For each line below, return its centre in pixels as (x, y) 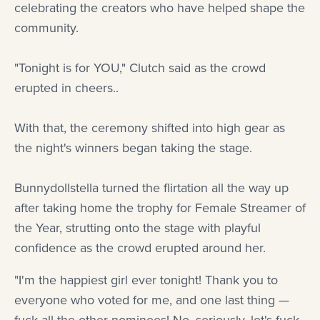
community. (46, 28)
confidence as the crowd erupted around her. (140, 248)
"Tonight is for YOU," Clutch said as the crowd (140, 68)
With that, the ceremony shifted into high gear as (150, 128)
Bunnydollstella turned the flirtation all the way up (151, 188)
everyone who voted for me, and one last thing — (152, 300)
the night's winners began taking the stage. (133, 148)
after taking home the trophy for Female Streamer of (160, 208)
